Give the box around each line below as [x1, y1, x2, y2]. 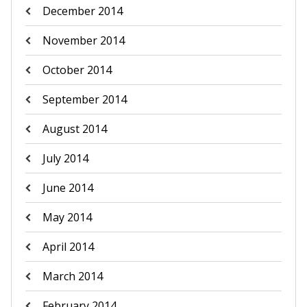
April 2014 [42, 239, 94, 254]
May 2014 [42, 210, 92, 225]
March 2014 [42, 269, 103, 284]
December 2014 [42, 3, 123, 19]
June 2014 [42, 180, 93, 195]
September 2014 [42, 92, 127, 107]
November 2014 [42, 33, 125, 48]
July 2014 [42, 151, 88, 166]
